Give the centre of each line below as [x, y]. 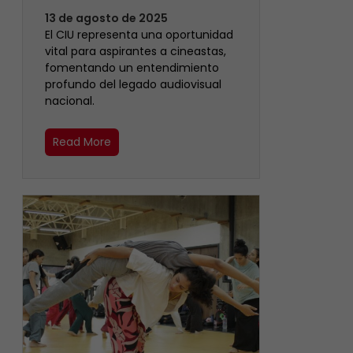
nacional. [70, 101]
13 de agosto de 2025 [106, 19]
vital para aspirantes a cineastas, [136, 52]
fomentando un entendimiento [132, 68]
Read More [82, 142]
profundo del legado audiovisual [133, 85]
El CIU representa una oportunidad [139, 35]
